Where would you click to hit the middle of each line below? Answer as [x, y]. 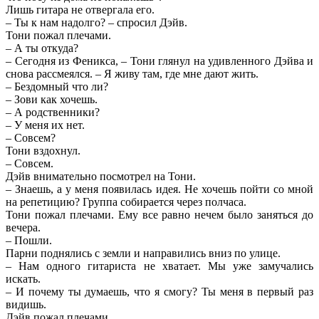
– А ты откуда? [42, 48]
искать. [23, 278]
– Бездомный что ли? [57, 86]
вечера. [23, 227]
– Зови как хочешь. [52, 99]
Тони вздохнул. [43, 150]
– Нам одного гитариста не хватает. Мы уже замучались [159, 266]
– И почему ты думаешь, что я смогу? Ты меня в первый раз [159, 291]
